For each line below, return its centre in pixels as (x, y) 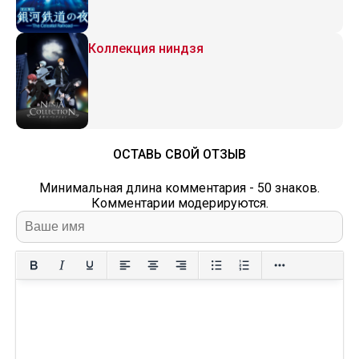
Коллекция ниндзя (146, 48)
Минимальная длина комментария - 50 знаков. (179, 188)
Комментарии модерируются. (179, 203)
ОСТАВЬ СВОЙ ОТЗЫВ (179, 154)
